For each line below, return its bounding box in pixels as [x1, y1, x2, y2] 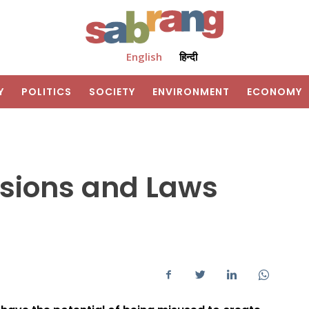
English [126, 50, 162, 64]
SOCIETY [89, 85, 135, 99]
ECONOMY [247, 85, 302, 99]
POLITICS [21, 85, 72, 99]
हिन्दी [179, 50, 197, 64]
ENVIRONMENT [152, 85, 230, 99]
